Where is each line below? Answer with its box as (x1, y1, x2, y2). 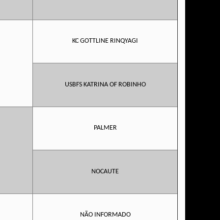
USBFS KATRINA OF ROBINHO (64, 81, 146, 88)
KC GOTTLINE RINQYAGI (72, 37, 138, 45)
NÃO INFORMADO (80, 211, 131, 219)
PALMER (93, 124, 117, 132)
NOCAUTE (91, 168, 119, 175)
